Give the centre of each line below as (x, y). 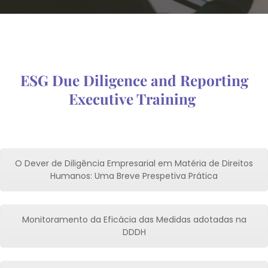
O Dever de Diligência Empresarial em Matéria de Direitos (134, 163)
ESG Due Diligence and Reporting (134, 80)
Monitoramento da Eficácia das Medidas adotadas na (134, 220)
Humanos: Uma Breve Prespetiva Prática (134, 176)
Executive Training (134, 99)
